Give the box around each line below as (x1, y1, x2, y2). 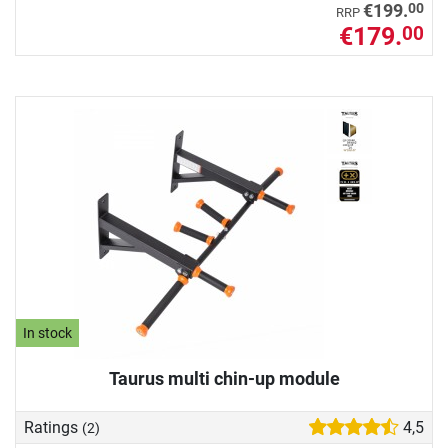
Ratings (24, 417, 82, 437)
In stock (23, 324, 73, 342)
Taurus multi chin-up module (108, 368, 340, 390)
